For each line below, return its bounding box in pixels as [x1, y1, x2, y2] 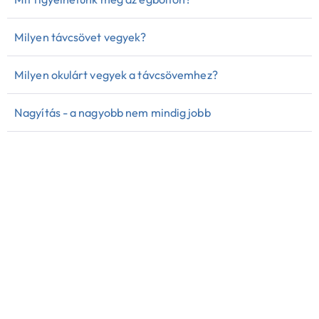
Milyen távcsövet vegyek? [14, 29, 147, 44]
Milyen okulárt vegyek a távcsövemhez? [14, 67, 218, 82]
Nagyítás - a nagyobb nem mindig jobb [14, 105, 211, 120]
